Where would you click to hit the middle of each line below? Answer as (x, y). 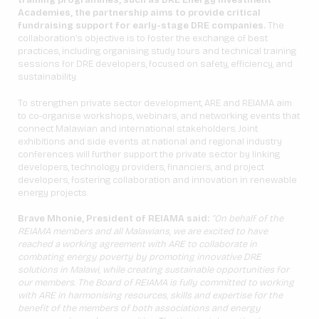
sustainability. (47, 77)
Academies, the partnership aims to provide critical (139, 13)
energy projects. (53, 193)
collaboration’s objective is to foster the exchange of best (143, 39)
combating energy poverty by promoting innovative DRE (140, 257)
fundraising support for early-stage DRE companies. (142, 26)
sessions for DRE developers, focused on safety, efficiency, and (155, 64)
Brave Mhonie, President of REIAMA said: (114, 218)
